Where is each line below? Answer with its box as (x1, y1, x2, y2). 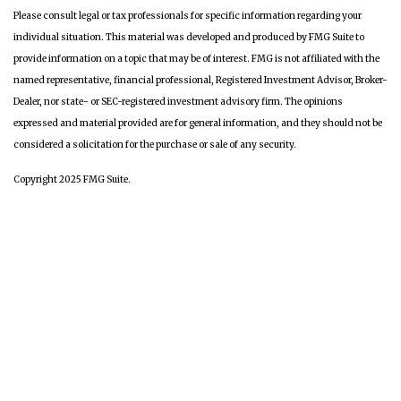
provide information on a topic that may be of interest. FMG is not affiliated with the (13, 53, 380, 64)
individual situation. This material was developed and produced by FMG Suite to (13, 31, 364, 43)
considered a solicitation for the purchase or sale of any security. (13, 139, 296, 150)
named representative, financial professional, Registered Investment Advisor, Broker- (13, 74, 388, 86)
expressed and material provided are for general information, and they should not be (13, 117, 382, 129)
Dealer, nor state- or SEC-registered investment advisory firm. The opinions (13, 96, 343, 107)
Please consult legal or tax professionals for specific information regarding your (13, 10, 362, 21)
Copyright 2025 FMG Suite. (13, 174, 131, 185)
